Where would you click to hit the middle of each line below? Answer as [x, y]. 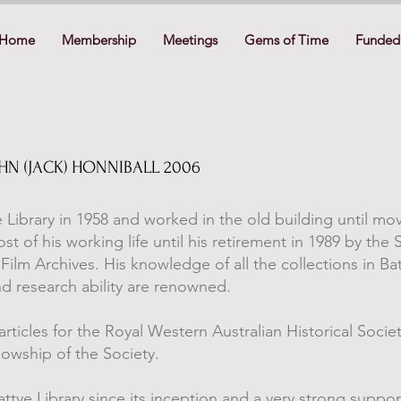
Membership [98, 40]
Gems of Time [286, 40]
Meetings [190, 40]
